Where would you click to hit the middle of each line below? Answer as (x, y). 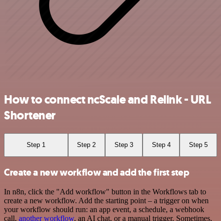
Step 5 (199, 145)
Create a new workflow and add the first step (97, 172)
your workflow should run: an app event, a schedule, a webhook (104, 210)
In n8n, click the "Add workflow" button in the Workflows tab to (105, 192)
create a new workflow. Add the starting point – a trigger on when (106, 201)
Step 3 (124, 145)
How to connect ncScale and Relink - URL (108, 100)
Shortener (30, 116)
